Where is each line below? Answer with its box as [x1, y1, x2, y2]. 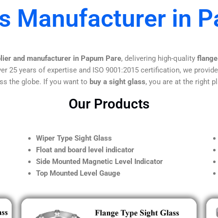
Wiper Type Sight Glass [36, 133, 112, 143]
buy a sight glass [90, 77, 145, 86]
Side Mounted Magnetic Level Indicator [36, 157, 163, 166]
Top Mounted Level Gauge [36, 168, 120, 178]
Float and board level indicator [36, 145, 134, 154]
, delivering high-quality [121, 54, 197, 63]
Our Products [69, 95, 149, 112]
